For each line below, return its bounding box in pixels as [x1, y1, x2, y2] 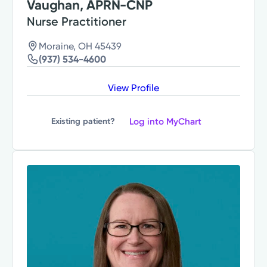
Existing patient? [51, 116, 115, 127]
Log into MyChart [129, 116, 201, 127]
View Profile [108, 82, 159, 94]
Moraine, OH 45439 [39, 40, 122, 52]
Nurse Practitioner [27, 14, 127, 29]
